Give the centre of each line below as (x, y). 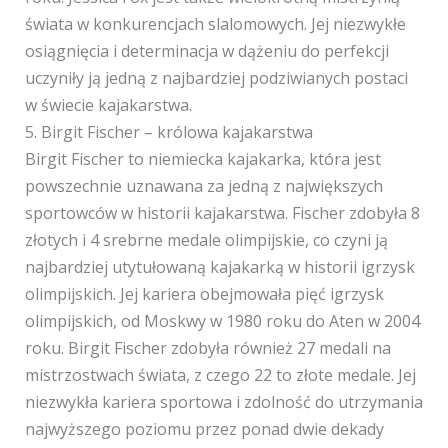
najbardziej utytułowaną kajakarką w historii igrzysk (219, 267)
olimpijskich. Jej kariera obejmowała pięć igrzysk (204, 294)
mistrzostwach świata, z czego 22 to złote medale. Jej (220, 375)
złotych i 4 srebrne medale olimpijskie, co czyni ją (206, 240)
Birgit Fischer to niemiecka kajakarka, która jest (202, 159)
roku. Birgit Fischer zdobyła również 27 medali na (207, 348)
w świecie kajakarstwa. (108, 105)
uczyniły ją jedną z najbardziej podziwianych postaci (216, 78)
